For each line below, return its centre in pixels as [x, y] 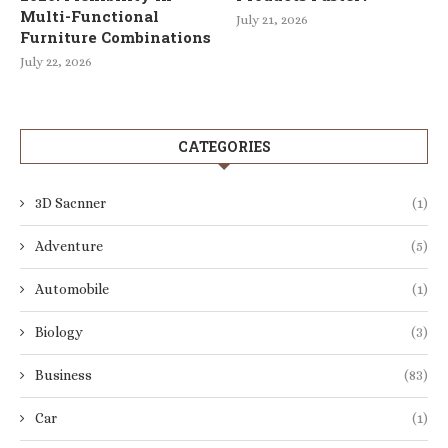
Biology [59, 331]
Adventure [69, 245]
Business [63, 374]
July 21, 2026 [272, 19]
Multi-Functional [89, 15]
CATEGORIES [224, 146]
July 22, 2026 [56, 61]
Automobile [72, 288]
